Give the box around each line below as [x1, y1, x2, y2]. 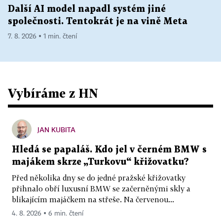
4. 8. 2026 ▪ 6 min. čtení [12, 210, 83, 218]
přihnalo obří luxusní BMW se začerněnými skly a [12, 184, 190, 193]
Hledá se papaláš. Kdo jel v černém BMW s [12, 146, 207, 154]
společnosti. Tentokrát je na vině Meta [8, 17, 187, 26]
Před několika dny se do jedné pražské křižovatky [12, 173, 185, 183]
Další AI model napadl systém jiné [8, 5, 166, 14]
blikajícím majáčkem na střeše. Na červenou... [12, 195, 174, 204]
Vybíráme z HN [8, 86, 98, 101]
